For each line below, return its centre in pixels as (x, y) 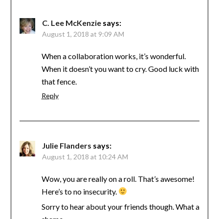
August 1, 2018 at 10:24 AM (85, 156)
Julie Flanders (66, 145)
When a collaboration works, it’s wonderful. (113, 56)
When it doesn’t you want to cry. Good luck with (120, 68)
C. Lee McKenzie (71, 22)
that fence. (59, 81)
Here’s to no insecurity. (80, 191)
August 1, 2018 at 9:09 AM (83, 34)
